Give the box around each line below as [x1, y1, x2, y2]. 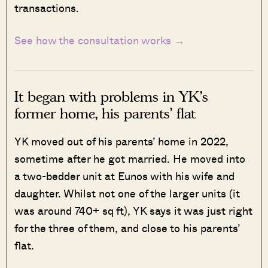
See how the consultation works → [14, 32, 185, 48]
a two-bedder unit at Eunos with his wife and [14, 167, 235, 184]
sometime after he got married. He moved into [14, 150, 246, 166]
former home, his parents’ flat [14, 104, 196, 122]
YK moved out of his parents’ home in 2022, [14, 133, 229, 149]
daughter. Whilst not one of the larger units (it [14, 185, 240, 201]
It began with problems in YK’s [14, 87, 209, 105]
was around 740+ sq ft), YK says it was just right [14, 202, 253, 218]
